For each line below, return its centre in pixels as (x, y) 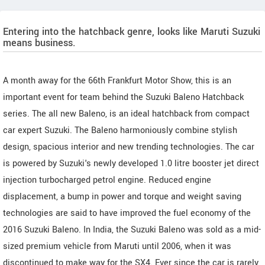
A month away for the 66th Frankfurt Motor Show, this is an (117, 81)
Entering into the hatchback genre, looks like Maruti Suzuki (132, 32)
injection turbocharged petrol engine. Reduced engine (107, 180)
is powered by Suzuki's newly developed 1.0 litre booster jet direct (131, 164)
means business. (39, 43)
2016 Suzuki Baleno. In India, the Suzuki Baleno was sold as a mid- (132, 230)
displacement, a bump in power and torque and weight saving (122, 197)
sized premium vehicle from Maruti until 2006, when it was (117, 246)
